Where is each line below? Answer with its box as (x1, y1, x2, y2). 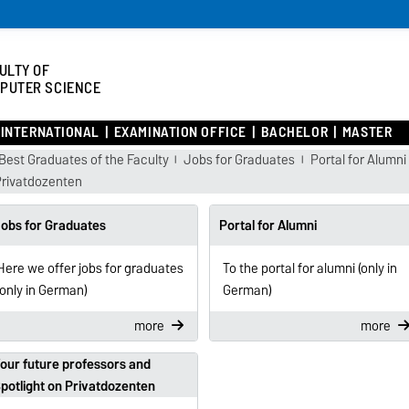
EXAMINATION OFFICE (113, 120, 246, 145)
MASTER (341, 120, 393, 145)
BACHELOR (260, 120, 329, 145)
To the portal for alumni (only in (222, 257, 397, 280)
